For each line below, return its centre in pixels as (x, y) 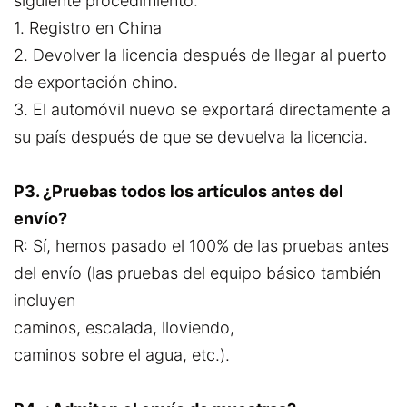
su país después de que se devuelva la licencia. (191, 137)
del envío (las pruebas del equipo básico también (197, 273)
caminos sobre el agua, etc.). (122, 355)
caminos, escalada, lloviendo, (124, 328)
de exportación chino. (96, 82)
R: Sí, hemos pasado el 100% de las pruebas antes (201, 246)
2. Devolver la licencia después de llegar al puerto (200, 55)
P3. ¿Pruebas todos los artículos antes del (179, 191)
